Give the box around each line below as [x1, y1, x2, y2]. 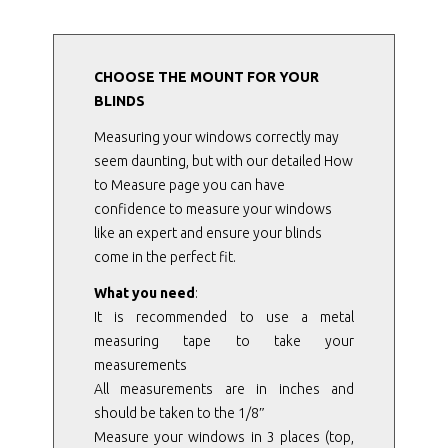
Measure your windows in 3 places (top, [93, 428, 355, 445]
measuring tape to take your [93, 332, 355, 349]
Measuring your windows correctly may [93, 128, 339, 145]
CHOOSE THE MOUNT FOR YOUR [93, 68, 319, 85]
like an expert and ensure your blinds [93, 224, 322, 241]
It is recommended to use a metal [93, 308, 355, 325]
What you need [93, 284, 195, 301]
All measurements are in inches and [93, 380, 355, 397]
